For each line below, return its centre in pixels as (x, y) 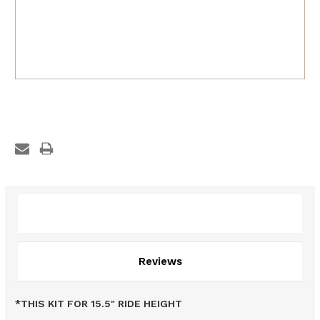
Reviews (160, 262)
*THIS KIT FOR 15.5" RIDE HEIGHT (99, 304)
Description (160, 214)
